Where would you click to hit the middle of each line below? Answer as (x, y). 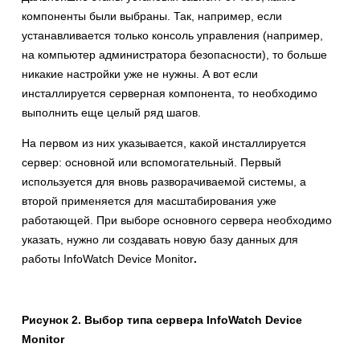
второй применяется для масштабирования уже (149, 201)
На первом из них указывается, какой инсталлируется (164, 143)
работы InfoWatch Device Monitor (108, 259)
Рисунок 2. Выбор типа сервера (112, 320)
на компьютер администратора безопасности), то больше (174, 55)
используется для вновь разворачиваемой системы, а (164, 182)
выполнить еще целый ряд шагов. (111, 113)
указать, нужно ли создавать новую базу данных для (160, 240)
